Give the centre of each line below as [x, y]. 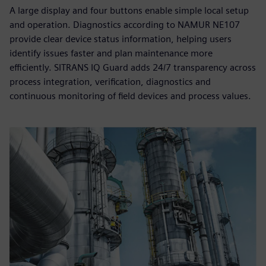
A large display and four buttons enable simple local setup [129, 10]
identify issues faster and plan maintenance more [111, 53]
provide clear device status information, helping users [121, 39]
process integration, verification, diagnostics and [110, 82]
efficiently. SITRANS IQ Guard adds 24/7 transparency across [133, 67]
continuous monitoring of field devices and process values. [130, 96]
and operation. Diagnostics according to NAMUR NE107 [125, 25]
